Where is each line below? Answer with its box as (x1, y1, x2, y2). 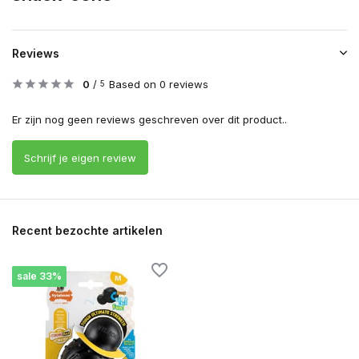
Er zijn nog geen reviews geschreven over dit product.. (12, 113, 287, 127)
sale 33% (17, 270, 62, 283)
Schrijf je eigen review (24, 151, 136, 164)
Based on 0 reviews (109, 78, 208, 91)
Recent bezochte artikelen (12, 224, 163, 238)
